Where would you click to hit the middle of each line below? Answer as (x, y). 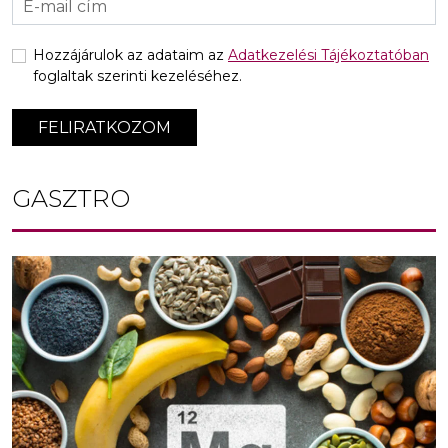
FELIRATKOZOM (104, 128)
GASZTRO (71, 199)
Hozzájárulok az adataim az (130, 55)
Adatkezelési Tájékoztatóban (328, 55)
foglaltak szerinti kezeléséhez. (137, 76)
